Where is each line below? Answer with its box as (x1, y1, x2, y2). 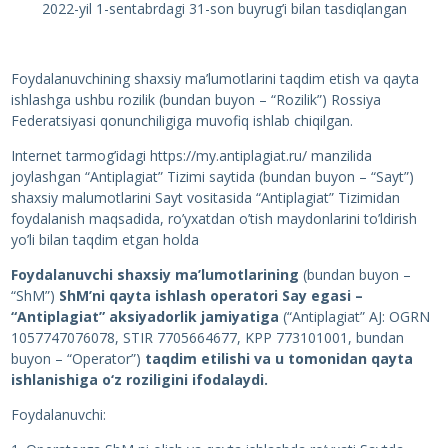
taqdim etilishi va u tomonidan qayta (144, 349, 413, 368)
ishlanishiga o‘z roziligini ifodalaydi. (10, 370, 268, 389)
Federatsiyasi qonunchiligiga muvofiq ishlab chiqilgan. (10, 111, 353, 130)
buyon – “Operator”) (10, 349, 145, 368)
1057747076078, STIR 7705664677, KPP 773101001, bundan (10, 328, 404, 347)
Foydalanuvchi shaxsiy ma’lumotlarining (10, 265, 303, 284)
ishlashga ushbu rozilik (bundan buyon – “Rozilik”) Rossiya (10, 90, 381, 109)
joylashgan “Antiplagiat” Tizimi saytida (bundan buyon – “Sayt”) (10, 167, 414, 186)
